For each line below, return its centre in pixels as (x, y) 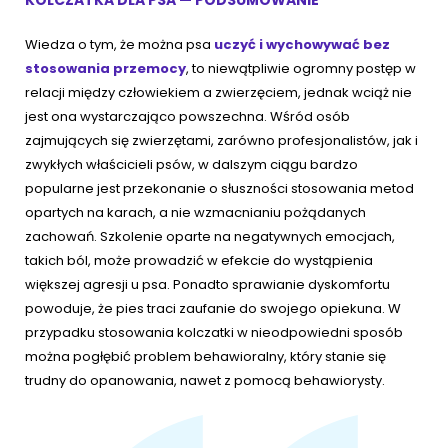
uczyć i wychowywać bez (300, 45)
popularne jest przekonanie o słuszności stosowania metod (219, 189)
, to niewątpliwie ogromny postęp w (301, 69)
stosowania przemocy (105, 69)
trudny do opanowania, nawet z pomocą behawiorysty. (205, 381)
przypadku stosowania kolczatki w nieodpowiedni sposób (214, 333)
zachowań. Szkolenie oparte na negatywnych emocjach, (210, 237)
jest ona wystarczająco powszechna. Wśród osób (187, 117)
